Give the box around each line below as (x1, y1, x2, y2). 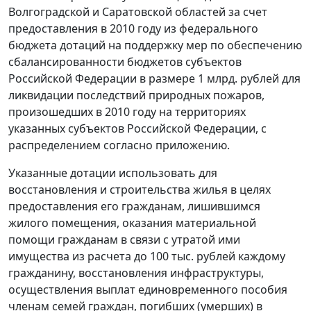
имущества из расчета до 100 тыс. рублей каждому (8, 249, 285, 264)
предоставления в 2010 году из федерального (8, 21, 258, 36)
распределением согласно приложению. (8, 137, 230, 153)
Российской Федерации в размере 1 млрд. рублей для (8, 71, 301, 86)
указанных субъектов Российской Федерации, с (8, 121, 267, 136)
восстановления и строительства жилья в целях (8, 182, 271, 197)
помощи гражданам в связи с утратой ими (8, 232, 240, 247)
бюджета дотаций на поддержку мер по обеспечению (8, 37, 302, 53)
